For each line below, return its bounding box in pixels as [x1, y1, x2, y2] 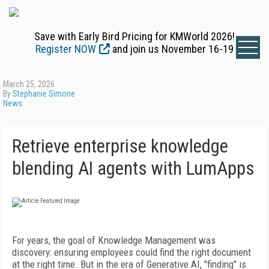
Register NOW [35, 43, 96, 55]
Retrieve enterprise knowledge [12, 135, 228, 157]
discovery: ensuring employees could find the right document [12, 246, 251, 258]
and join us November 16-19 [110, 43, 234, 55]
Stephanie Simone [13, 89, 75, 98]
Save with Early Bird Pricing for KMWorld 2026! [34, 30, 235, 43]
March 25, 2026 [3, 79, 55, 89]
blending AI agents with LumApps [12, 157, 255, 180]
